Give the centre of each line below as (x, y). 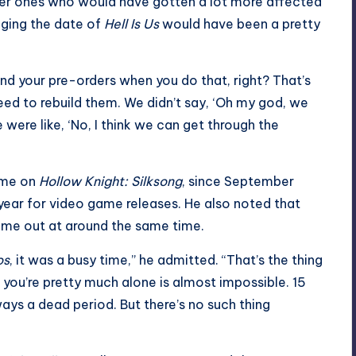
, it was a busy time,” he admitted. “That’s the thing (166, 259)
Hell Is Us (132, 23)
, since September (238, 181)
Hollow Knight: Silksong (110, 181)
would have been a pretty (240, 23)
